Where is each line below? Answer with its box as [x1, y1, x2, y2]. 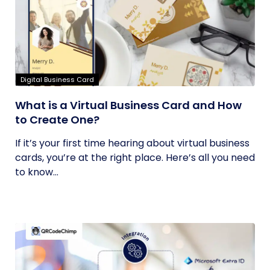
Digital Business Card [20, 75, 94, 84]
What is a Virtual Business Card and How [15, 98, 242, 113]
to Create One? [15, 112, 99, 127]
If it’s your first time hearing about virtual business [15, 136, 250, 150]
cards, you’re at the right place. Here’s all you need [15, 151, 255, 165]
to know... [15, 165, 58, 179]
